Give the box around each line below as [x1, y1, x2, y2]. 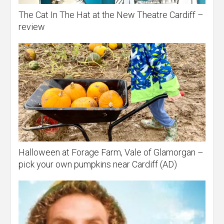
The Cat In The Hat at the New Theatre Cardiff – [18, 9, 204, 20]
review [18, 21, 45, 32]
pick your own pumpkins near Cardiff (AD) [18, 159, 177, 170]
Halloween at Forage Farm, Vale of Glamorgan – [18, 147, 204, 158]
